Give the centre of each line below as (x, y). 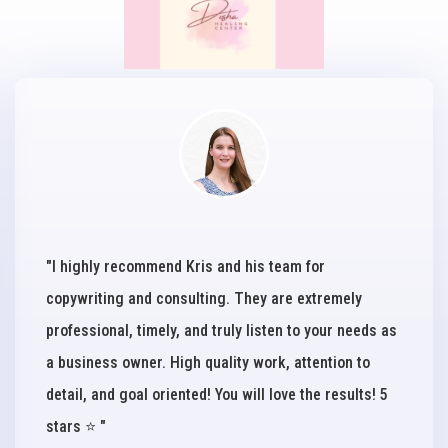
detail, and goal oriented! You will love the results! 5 (217, 395)
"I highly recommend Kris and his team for (185, 267)
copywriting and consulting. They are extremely (204, 299)
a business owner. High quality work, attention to (208, 363)
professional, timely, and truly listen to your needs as (221, 331)
